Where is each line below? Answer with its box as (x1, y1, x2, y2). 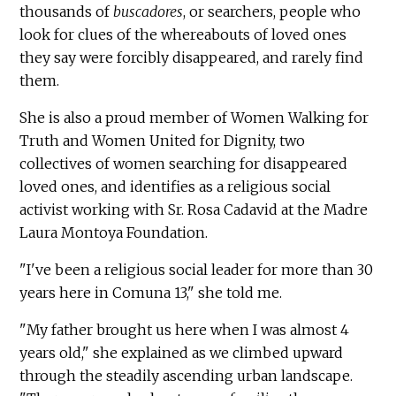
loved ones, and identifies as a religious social (19, 177, 331, 195)
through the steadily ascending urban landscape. (19, 366, 354, 385)
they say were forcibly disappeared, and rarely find (19, 48, 364, 66)
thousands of (19, 2, 114, 20)
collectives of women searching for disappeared (19, 154, 348, 172)
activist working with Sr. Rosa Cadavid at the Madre (19, 200, 369, 218)
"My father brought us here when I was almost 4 (19, 320, 350, 339)
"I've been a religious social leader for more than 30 (19, 260, 374, 278)
